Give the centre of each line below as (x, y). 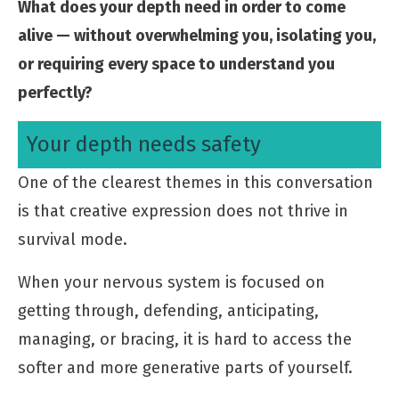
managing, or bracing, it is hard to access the (185, 339)
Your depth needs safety (144, 144)
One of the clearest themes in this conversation (195, 182)
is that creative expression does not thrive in (183, 211)
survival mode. (73, 239)
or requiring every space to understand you (176, 64)
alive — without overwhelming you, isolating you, (197, 35)
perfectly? (55, 92)
